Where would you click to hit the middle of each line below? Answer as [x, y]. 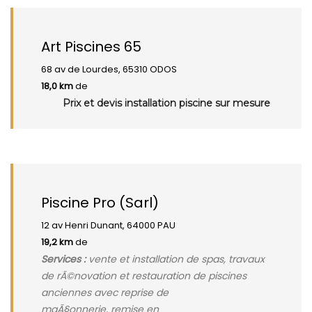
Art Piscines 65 [91, 47]
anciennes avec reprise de [105, 292]
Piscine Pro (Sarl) [100, 203]
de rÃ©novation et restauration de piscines [144, 276]
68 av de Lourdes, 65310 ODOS [109, 69]
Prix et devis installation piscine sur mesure [166, 103]
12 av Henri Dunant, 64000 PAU [108, 225]
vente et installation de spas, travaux [175, 259]
